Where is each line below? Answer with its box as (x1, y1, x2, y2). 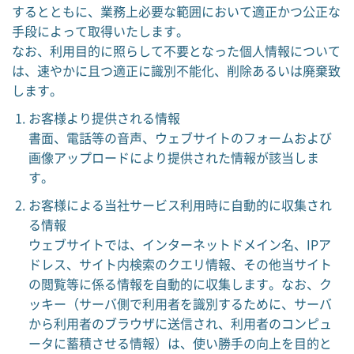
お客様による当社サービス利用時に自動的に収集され (28, 195, 332, 214)
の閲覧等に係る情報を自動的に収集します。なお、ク (28, 274, 332, 293)
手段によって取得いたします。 (12, 21, 189, 40)
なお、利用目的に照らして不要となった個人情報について (12, 41, 341, 60)
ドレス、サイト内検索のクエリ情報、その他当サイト (28, 254, 332, 273)
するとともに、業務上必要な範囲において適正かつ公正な (12, 2, 341, 21)
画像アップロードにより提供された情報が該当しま (28, 148, 319, 167)
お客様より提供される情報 (28, 108, 180, 127)
